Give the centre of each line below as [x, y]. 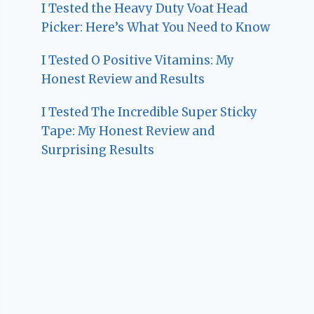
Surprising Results [98, 150]
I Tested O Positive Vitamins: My [138, 60]
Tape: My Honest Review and [128, 131]
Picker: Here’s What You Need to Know [156, 27]
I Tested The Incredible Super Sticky [150, 112]
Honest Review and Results [123, 79]
